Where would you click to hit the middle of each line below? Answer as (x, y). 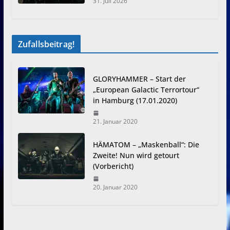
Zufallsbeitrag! (46, 44)
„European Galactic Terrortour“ (146, 90)
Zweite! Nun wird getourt (136, 156)
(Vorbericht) (113, 166)
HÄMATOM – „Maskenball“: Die (146, 145)
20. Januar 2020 (115, 187)
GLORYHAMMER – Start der (139, 79)
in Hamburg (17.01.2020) (135, 101)
